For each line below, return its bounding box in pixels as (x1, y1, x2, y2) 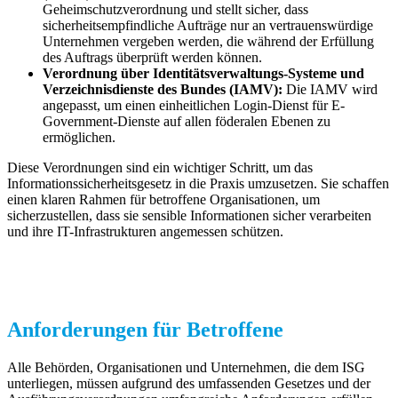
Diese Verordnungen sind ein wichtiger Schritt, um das (7, 160, 313, 176)
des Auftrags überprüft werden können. (43, 50, 262, 66)
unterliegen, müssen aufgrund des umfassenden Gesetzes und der (7, 376, 370, 392)
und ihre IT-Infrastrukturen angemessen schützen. (7, 224, 283, 240)
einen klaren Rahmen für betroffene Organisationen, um (7, 192, 320, 208)
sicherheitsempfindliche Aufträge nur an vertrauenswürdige (43, 18, 373, 34)
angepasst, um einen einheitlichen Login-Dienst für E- (43, 98, 345, 114)
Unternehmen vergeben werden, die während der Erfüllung (43, 34, 374, 50)
